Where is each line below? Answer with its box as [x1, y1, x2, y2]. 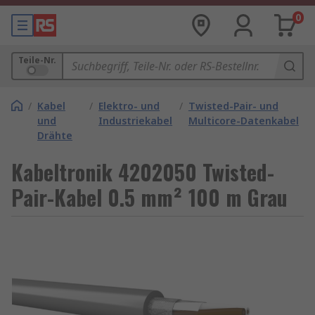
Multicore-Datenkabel [188, 114, 299, 127]
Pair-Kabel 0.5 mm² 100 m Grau [11, 181, 288, 213]
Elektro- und [98, 99, 160, 112]
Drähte [37, 129, 72, 142]
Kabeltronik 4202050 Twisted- [11, 156, 274, 188]
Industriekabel [98, 114, 173, 127]
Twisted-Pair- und [188, 99, 278, 112]
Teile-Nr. [18, 54, 56, 66]
